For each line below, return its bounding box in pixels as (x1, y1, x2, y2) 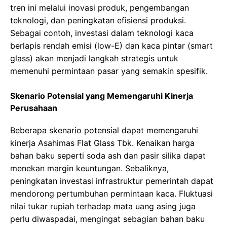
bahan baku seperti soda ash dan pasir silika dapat (10, 150, 206, 161)
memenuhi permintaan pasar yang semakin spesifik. (10, 66, 208, 77)
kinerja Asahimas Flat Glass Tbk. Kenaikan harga (10, 138, 195, 148)
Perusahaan (10, 103, 57, 113)
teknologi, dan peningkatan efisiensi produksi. (10, 15, 186, 26)
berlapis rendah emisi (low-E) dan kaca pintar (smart (10, 41, 213, 51)
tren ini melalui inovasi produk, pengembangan (10, 3, 189, 13)
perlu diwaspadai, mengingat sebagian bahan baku (10, 214, 205, 224)
